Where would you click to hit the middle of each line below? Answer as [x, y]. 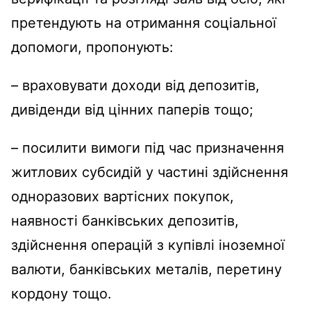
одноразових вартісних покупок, [123, 197]
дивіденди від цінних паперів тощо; [132, 110]
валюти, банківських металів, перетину [146, 270]
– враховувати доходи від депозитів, [135, 86]
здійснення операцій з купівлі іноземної [148, 245]
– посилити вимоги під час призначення [148, 148]
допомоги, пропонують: [92, 48]
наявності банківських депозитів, [125, 221]
